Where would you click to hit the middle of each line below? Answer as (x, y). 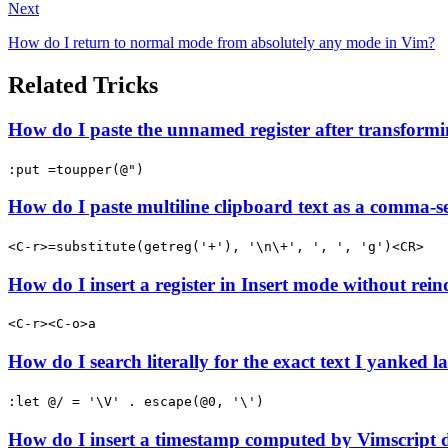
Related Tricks (83, 84)
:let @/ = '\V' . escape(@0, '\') (136, 401)
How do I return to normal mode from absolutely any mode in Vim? (221, 42)
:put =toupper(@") (76, 169)
